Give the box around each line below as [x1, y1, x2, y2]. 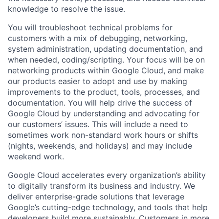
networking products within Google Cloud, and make [8, 65, 204, 75]
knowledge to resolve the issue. [8, 3, 125, 14]
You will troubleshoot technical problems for [8, 22, 173, 32]
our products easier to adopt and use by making [8, 76, 187, 86]
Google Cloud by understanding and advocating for [8, 108, 199, 118]
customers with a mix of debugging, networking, [8, 33, 187, 43]
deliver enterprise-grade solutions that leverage [8, 191, 184, 201]
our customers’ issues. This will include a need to [8, 119, 188, 129]
